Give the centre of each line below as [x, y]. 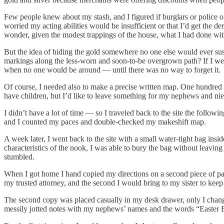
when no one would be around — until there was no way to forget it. [112, 69]
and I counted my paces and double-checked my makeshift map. [105, 121]
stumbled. [19, 156]
